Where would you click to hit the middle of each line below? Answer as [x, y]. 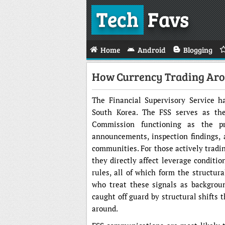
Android [152, 50]
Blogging [198, 50]
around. [105, 208]
